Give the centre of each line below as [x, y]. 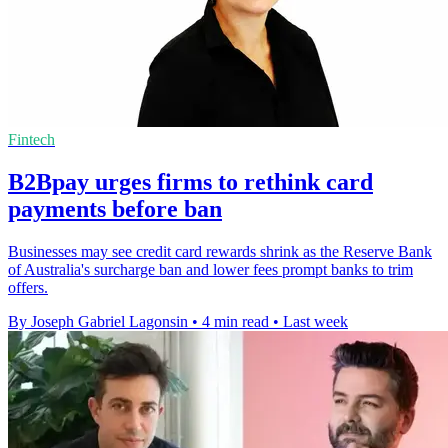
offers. [28, 287]
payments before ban [115, 208]
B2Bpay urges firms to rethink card [190, 181]
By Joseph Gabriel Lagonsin [98, 321]
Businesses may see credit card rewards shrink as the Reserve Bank [220, 251]
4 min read [235, 321]
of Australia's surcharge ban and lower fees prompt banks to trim [210, 269]
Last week [315, 321]
